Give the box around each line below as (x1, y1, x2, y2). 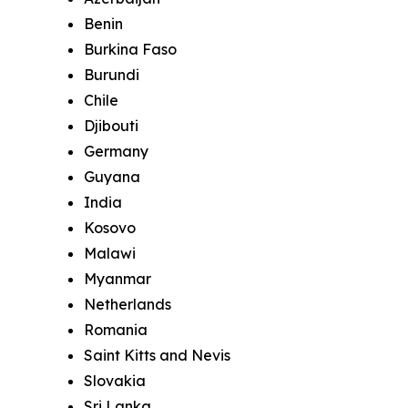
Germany (84, 141, 148, 160)
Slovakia (84, 371, 146, 390)
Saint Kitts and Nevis (84, 345, 230, 364)
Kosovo (84, 218, 136, 237)
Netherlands (84, 294, 171, 313)
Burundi (84, 65, 139, 84)
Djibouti (84, 116, 138, 135)
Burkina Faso (84, 39, 177, 58)
